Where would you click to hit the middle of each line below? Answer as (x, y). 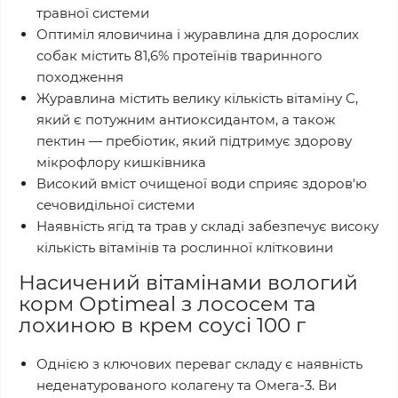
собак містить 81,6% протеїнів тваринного (179, 56)
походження (80, 77)
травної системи (93, 13)
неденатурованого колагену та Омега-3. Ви (187, 385)
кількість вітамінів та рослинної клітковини (185, 247)
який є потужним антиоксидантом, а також (186, 119)
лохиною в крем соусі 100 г (162, 325)
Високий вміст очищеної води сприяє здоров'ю (202, 183)
